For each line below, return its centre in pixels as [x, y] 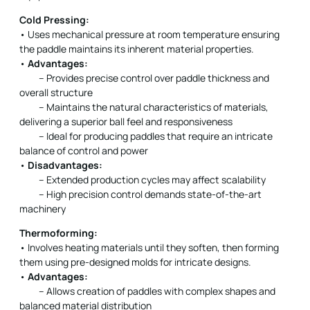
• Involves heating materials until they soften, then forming [149, 248]
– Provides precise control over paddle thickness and [144, 77]
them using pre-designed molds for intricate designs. [135, 262]
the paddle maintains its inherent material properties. [137, 48]
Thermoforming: [58, 233]
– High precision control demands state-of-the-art [140, 194]
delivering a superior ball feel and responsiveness [126, 121]
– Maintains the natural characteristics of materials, [144, 107]
